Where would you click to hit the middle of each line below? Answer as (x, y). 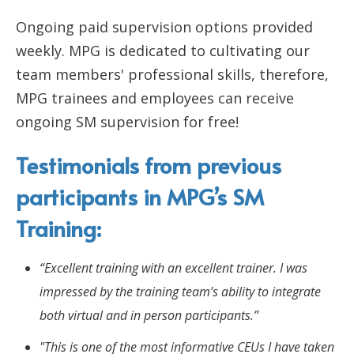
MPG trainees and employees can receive (155, 98)
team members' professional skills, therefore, (172, 74)
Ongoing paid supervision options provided (164, 26)
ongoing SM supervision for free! (127, 121)
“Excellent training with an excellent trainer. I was (173, 267)
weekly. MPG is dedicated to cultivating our (163, 50)
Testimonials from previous (149, 164)
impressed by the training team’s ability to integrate (180, 291)
